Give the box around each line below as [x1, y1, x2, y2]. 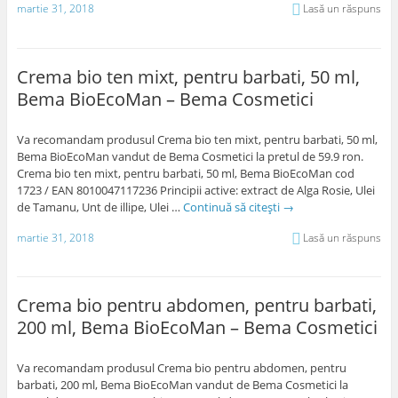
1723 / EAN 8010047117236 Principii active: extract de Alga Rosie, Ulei [16, 181, 375, 198]
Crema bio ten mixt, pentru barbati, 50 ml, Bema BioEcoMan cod [16, 164, 354, 181]
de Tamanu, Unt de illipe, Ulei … [16, 198, 183, 215]
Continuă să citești [182, 198, 283, 215]
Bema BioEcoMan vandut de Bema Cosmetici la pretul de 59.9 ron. [16, 147, 363, 164]
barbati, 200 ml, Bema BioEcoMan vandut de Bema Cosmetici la [16, 377, 348, 394]
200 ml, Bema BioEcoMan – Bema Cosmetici [16, 315, 378, 340]
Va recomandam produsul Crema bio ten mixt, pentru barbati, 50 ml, [16, 131, 378, 147]
